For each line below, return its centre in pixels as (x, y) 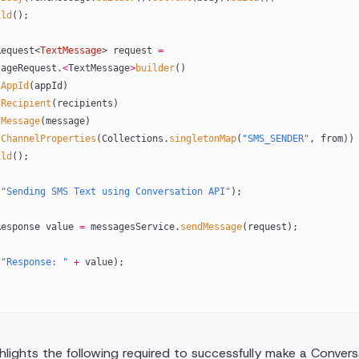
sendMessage (211, 227)
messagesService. (132, 227)
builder (155, 68)
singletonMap (202, 139)
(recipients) (85, 103)
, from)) (331, 139)
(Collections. (132, 139)
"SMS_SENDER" (275, 139)
